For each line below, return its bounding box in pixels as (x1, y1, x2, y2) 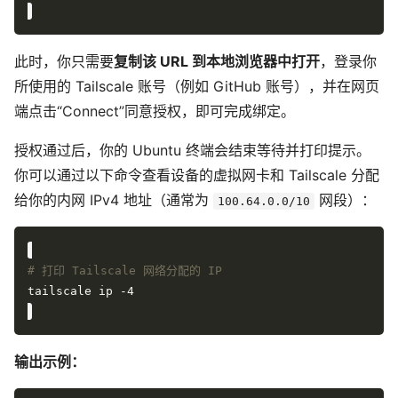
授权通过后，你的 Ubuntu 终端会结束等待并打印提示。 (14, 140, 370, 159)
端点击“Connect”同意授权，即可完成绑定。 (14, 101, 295, 120)
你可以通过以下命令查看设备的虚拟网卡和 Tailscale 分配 (14, 165, 379, 184)
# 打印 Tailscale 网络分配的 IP (28, 263, 222, 277)
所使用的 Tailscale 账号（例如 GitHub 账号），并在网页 (14, 76, 379, 95)
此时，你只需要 (14, 52, 114, 70)
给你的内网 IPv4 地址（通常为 (14, 190, 213, 209)
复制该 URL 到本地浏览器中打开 (114, 52, 320, 70)
